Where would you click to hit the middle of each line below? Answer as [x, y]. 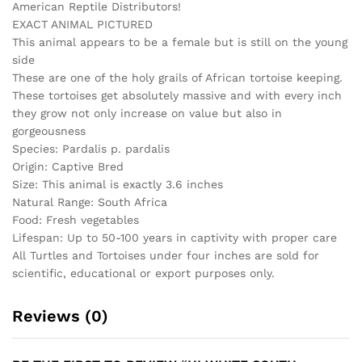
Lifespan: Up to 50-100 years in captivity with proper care [175, 237]
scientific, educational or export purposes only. [143, 273]
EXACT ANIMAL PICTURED [82, 24]
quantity [35, 31]
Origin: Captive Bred [68, 166]
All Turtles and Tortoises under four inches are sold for [166, 255]
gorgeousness [49, 130]
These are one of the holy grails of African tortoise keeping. [177, 77]
